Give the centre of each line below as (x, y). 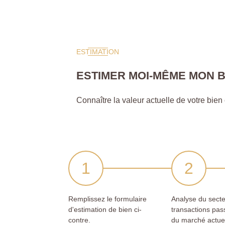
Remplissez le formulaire (107, 199)
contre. (79, 220)
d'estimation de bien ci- (105, 209)
